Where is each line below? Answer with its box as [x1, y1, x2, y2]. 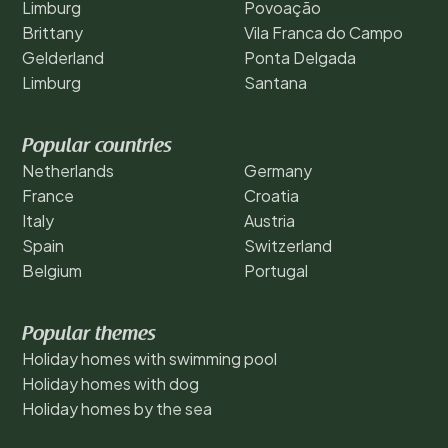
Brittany [22, 21, 83, 43]
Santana [244, 71, 307, 93]
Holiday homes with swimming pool [22, 347, 277, 369]
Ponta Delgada [244, 46, 356, 68]
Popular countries [22, 136, 172, 157]
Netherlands [22, 159, 114, 181]
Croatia [244, 184, 299, 206]
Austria [244, 209, 295, 231]
